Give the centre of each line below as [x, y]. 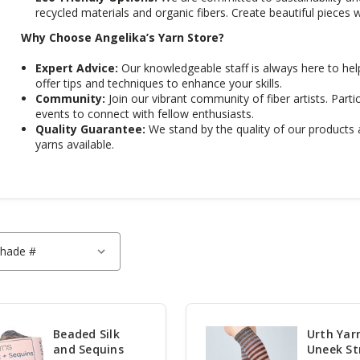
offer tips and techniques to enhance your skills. [159, 84]
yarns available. [75, 145]
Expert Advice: [77, 68]
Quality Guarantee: [91, 129]
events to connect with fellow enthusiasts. [145, 114]
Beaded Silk [86, 334]
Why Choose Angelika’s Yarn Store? [123, 38]
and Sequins [88, 350]
